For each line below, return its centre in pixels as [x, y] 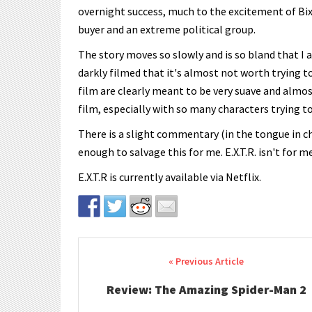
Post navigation [146, 263]
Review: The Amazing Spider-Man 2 [206, 289]
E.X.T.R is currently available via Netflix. [170, 177]
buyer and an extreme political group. [167, 29]
